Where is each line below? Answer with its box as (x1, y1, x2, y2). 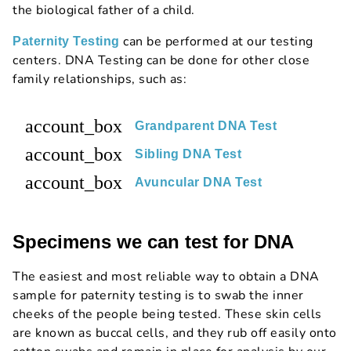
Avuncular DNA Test (135, 175, 262, 190)
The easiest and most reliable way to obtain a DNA (13, 268, 320, 286)
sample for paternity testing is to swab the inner (13, 287, 304, 305)
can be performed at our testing (119, 33, 313, 51)
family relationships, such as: (13, 71, 186, 89)
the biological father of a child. (13, 2, 195, 20)
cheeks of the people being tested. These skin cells (13, 306, 322, 324)
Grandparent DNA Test (135, 119, 277, 133)
